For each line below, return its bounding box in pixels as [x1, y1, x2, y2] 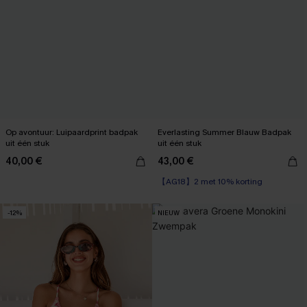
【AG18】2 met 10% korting [158, 176, 262, 187]
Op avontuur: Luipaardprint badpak [5, 127, 138, 138]
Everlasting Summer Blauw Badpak [158, 127, 291, 138]
